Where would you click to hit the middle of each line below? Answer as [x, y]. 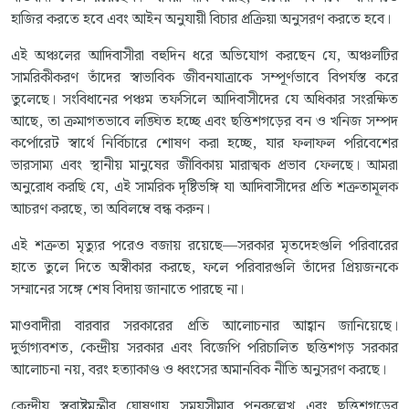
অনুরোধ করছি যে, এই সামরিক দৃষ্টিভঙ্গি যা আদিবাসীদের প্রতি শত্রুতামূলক [204, 188]
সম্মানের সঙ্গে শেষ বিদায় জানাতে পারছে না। [127, 290]
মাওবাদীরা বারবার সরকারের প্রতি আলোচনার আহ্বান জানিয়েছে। [204, 327]
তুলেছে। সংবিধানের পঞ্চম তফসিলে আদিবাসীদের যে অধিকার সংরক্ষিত [204, 100]
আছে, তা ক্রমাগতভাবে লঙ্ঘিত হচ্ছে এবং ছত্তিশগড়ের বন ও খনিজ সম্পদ [204, 122]
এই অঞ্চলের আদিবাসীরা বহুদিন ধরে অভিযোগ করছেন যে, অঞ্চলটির [204, 57]
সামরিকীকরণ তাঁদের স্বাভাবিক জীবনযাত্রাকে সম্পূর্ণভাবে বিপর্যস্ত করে [204, 79]
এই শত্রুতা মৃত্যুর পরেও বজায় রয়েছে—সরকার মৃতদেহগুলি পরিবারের [204, 246]
